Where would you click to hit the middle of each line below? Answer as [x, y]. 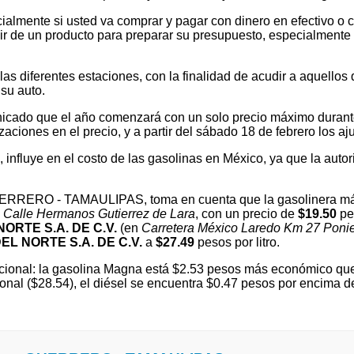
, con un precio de [247, 213]
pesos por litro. [237, 242]
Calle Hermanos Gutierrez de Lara [99, 213]
